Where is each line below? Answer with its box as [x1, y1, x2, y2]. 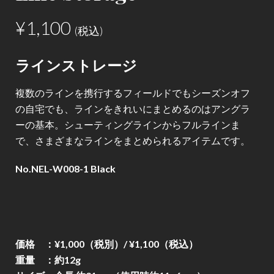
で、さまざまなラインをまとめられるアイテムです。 [15, 135, 250, 147]
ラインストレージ [15, 55, 137, 75]
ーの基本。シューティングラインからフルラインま [15, 119, 240, 131]
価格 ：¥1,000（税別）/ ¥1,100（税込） [15, 238, 198, 250]
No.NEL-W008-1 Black [15, 163, 116, 175]
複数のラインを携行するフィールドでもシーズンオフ [15, 87, 250, 99]
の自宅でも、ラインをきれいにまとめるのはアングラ [15, 103, 250, 115]
